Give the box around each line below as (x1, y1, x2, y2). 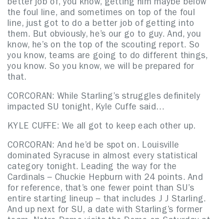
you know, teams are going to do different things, (7, 52, 208, 62)
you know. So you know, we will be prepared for (7, 63, 195, 72)
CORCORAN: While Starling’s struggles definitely (7, 93, 201, 102)
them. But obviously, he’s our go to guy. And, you (7, 31, 201, 40)
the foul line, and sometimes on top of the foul (7, 9, 196, 19)
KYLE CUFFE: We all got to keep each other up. (7, 123, 196, 132)
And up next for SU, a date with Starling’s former (7, 206, 203, 216)
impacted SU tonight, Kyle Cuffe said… (7, 104, 165, 113)
